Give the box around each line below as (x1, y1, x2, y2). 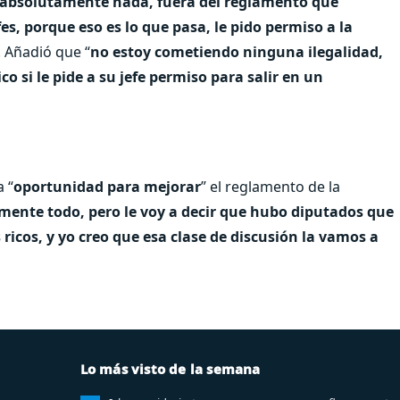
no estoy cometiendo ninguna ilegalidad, (90, 41, 383, 62)
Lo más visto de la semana (79, 359, 261, 378)
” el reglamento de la (201, 176, 340, 196)
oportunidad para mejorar (13, 176, 201, 196)
